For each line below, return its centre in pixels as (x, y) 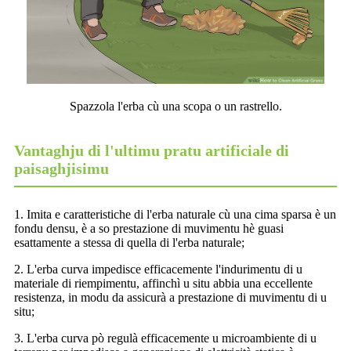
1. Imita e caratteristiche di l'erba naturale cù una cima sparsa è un (175, 215)
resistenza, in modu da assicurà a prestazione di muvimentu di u (170, 298)
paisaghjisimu (62, 169)
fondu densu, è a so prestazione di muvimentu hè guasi (149, 229)
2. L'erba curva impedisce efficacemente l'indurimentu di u (158, 270)
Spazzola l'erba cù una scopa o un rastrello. (175, 107)
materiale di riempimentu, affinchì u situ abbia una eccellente (163, 284)
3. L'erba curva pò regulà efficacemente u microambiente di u (165, 338)
